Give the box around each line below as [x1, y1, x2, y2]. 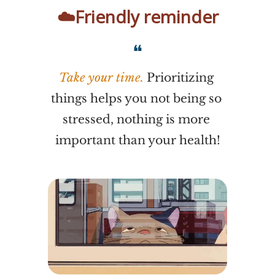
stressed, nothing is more [62, 112, 210, 126]
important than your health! [55, 133, 220, 147]
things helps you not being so [50, 91, 222, 106]
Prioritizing [146, 70, 214, 85]
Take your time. [58, 70, 147, 85]
